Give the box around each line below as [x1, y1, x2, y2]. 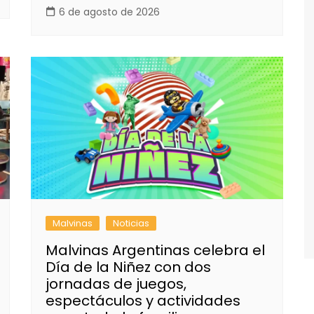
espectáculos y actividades [46, 290, 240, 310]
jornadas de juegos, [46, 273, 186, 294]
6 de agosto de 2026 [59, 5, 160, 20]
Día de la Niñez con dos [46, 257, 211, 277]
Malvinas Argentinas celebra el [46, 240, 265, 260]
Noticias [113, 216, 149, 230]
